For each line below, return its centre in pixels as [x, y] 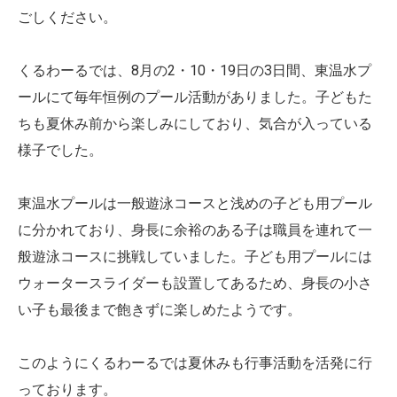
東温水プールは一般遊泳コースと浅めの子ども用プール [195, 203]
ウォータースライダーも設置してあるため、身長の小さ [195, 283]
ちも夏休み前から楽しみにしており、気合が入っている [195, 123]
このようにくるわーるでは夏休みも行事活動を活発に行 [195, 362]
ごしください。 [67, 17]
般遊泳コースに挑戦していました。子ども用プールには [195, 256]
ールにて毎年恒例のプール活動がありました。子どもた [195, 97]
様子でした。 [60, 150]
